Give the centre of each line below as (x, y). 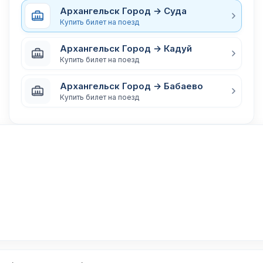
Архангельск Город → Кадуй (126, 48)
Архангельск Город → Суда (123, 11)
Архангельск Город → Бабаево (131, 86)
